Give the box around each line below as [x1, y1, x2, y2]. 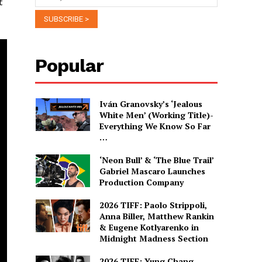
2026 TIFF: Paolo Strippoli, [99, 199, 207, 211]
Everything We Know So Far [99, 120, 211, 132]
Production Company [99, 176, 184, 188]
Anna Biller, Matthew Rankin [99, 210, 214, 222]
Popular [35, 54, 104, 77]
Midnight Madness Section [99, 232, 208, 244]
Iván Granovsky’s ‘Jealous [99, 98, 202, 109]
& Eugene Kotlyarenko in [99, 221, 199, 233]
